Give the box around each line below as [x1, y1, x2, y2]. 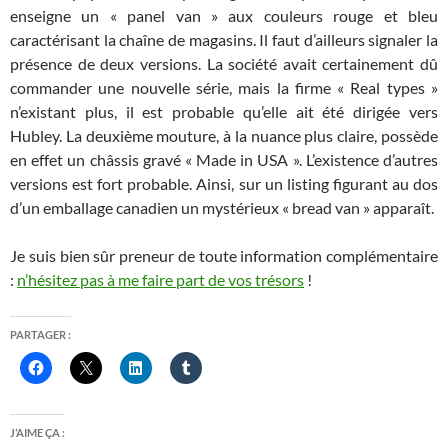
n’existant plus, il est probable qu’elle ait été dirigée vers [10, 101, 438, 121]
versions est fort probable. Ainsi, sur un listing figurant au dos [10, 173, 438, 193]
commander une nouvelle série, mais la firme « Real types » [10, 77, 438, 97]
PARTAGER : [10, 327, 71, 341]
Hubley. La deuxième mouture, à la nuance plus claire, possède [10, 125, 438, 145]
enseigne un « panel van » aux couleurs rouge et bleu [10, 5, 438, 25]
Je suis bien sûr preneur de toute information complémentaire [10, 245, 438, 265]
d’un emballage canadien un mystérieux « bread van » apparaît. [10, 197, 434, 217]
